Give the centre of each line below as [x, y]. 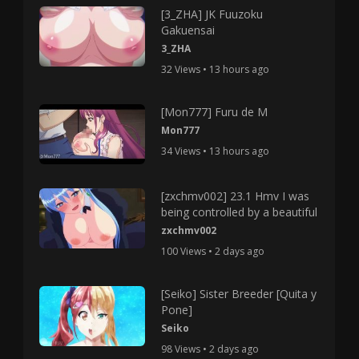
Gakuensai [188, 30]
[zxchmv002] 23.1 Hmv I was [235, 196]
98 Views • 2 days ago [210, 349]
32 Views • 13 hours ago [215, 69]
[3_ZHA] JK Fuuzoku [212, 14]
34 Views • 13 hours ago [215, 151]
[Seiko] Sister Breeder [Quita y [238, 294]
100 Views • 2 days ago [212, 252]
